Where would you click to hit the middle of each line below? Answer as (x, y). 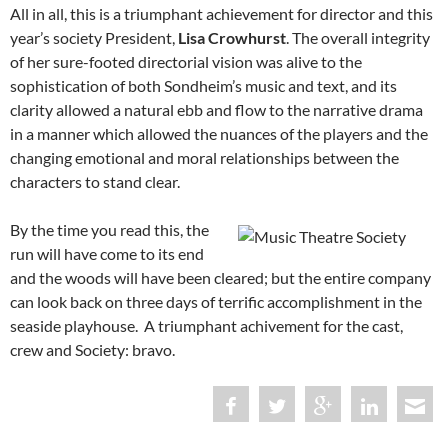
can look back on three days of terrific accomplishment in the (216, 302)
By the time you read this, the (109, 230)
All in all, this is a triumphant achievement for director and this (221, 14)
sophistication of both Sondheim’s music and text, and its (203, 86)
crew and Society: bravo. (92, 350)
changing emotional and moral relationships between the (204, 158)
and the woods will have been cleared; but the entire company (220, 278)
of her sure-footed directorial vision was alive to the (186, 62)
